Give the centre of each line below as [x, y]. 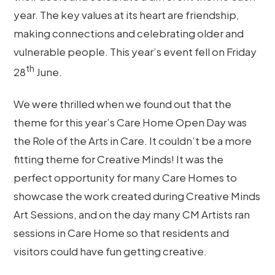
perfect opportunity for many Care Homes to [126, 177]
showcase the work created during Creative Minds [137, 196]
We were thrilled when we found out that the [123, 103]
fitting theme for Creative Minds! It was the [119, 159]
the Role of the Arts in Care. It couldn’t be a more [133, 140]
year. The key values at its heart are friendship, [127, 15]
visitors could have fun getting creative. [110, 251]
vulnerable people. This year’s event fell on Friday [135, 52]
